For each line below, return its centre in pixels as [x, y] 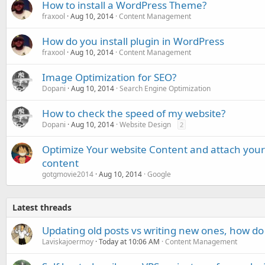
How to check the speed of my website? [134, 113]
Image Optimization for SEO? [109, 77]
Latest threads [42, 207]
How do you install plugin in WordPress [133, 41]
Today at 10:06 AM [129, 242]
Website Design [145, 125]
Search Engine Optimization [165, 88]
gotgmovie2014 [68, 174]
